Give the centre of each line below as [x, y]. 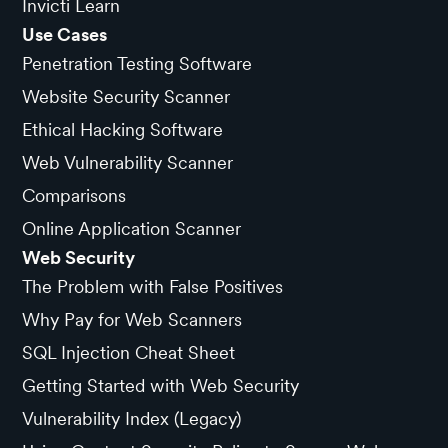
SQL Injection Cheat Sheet [129, 352]
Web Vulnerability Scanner [128, 162]
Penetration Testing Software [137, 63]
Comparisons [74, 195]
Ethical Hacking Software [123, 129]
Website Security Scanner [126, 96]
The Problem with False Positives [153, 286]
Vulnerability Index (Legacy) [132, 418]
